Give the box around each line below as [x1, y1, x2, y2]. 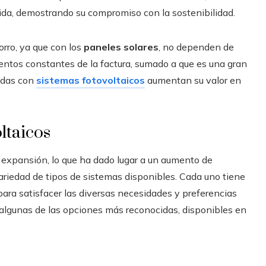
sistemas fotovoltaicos [36, 74, 145, 86]
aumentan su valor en [145, 74, 241, 86]
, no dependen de [159, 40, 234, 53]
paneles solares [84, 40, 159, 53]
